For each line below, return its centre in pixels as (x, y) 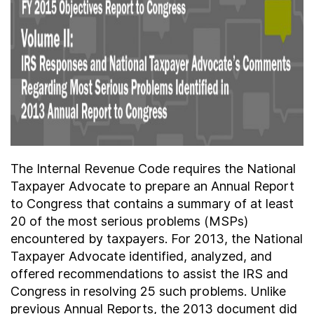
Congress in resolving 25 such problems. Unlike (148, 291)
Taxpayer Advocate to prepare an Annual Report (152, 186)
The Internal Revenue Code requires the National (153, 169)
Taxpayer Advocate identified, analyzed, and (141, 256)
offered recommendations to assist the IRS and (149, 274)
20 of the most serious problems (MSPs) (129, 221)
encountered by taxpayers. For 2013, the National (157, 239)
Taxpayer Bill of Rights (99, 67)
